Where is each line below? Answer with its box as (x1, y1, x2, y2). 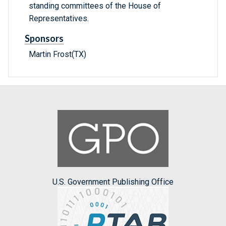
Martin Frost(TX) (29, 49, 86, 60)
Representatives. (29, 14, 89, 24)
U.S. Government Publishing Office (52, 177, 174, 187)
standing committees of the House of (29, 1, 161, 11)
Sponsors (25, 33, 64, 44)
